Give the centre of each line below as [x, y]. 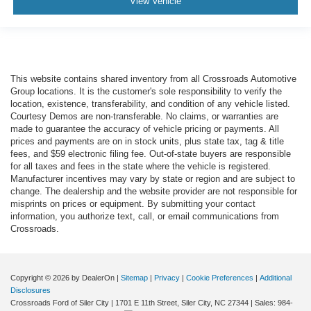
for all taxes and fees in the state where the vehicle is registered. [141, 167]
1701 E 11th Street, [146, 303]
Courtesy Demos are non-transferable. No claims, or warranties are [144, 117]
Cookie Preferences [220, 278]
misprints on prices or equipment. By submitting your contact [133, 204]
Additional [276, 278]
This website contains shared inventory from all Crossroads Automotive [153, 79]
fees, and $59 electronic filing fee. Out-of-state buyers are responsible [151, 154]
